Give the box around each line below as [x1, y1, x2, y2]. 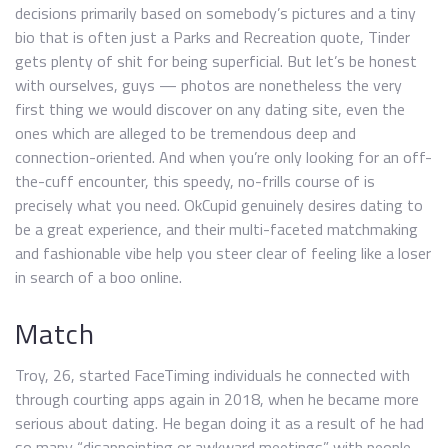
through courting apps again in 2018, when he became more [15, 387, 419, 411]
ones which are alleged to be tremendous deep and [15, 121, 356, 145]
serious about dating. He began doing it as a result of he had [15, 411, 424, 435]
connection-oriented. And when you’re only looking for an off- [15, 145, 432, 169]
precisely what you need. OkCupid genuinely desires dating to [15, 193, 423, 217]
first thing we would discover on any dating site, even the [15, 97, 405, 121]
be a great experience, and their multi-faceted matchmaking [15, 217, 418, 241]
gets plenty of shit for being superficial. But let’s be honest [15, 49, 417, 73]
